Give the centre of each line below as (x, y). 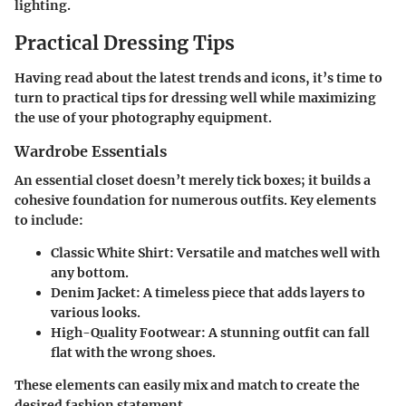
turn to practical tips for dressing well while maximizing (195, 97)
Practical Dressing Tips (125, 43)
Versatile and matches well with (277, 253)
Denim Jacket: (96, 293)
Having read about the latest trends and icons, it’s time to (198, 77)
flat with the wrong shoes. (133, 353)
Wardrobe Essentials (91, 151)
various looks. (96, 313)
